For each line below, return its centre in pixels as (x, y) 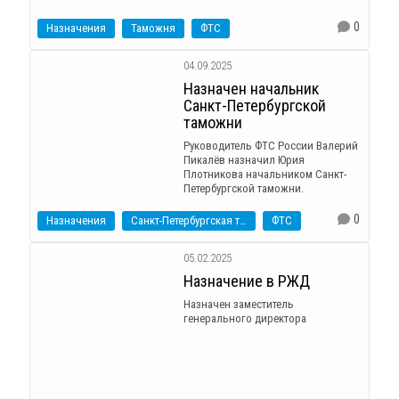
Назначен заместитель (238, 305)
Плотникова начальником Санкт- (265, 175)
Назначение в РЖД (246, 281)
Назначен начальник (251, 89)
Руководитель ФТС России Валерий (270, 146)
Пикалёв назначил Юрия (244, 160)
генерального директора (244, 319)
